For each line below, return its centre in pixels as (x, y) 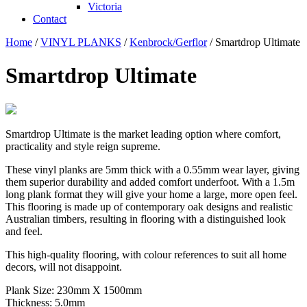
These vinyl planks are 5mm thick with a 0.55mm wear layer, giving (152, 169)
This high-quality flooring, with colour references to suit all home (146, 254)
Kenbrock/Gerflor (168, 42)
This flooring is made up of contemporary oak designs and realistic (149, 206)
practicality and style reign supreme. (83, 146)
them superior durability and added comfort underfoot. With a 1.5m (150, 182)
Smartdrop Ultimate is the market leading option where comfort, (143, 134)
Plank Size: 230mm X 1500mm (74, 290)
